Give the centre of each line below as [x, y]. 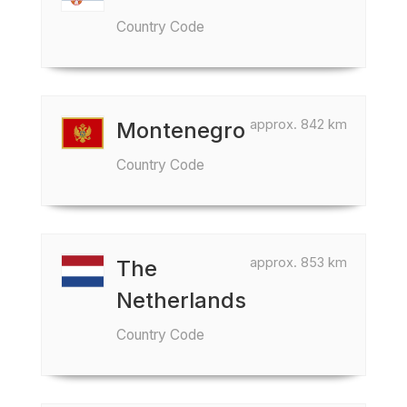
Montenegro [181, 130]
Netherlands [181, 300]
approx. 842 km [298, 124]
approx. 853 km [298, 262]
